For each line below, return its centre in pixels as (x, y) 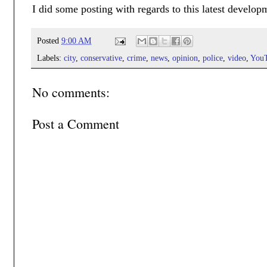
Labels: (50, 58)
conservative (101, 58)
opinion (185, 58)
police (213, 58)
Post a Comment (76, 124)
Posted (49, 40)
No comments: (71, 92)
